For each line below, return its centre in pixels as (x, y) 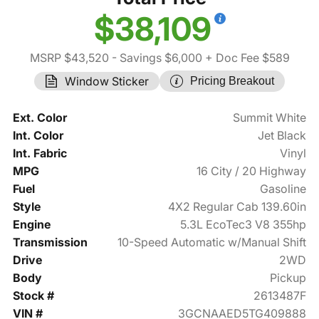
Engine (31, 225)
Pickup (288, 278)
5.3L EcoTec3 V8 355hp (244, 225)
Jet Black (282, 136)
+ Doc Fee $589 (246, 58)
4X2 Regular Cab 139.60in (237, 207)
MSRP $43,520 (69, 58)
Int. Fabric (40, 153)
